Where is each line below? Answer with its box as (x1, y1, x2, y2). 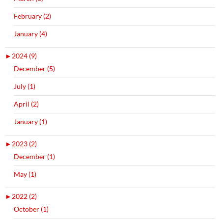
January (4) (14, 29, 47, 38)
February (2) (14, 11, 51, 20)
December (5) (14, 64, 55, 73)
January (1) (14, 117, 47, 126)
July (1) (14, 82, 35, 90)
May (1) (14, 169, 36, 178)
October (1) (14, 204, 49, 213)
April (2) (14, 99, 39, 108)
